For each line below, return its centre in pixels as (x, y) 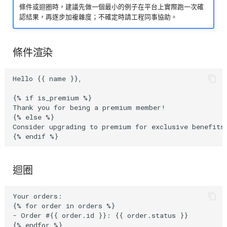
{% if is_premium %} (52, 98)
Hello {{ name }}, (47, 78)
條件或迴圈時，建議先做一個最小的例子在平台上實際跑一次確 (112, 7)
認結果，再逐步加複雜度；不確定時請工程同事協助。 (99, 17)
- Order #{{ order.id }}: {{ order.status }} (100, 215)
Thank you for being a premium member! (89, 107)
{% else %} (33, 117)
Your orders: (37, 196)
